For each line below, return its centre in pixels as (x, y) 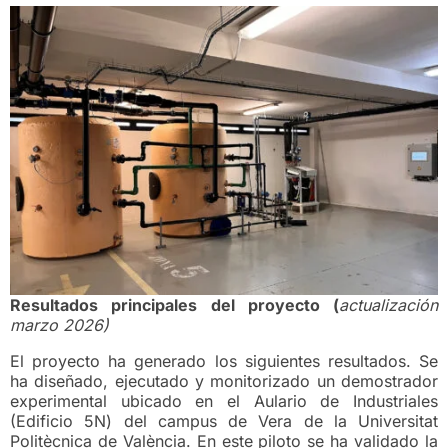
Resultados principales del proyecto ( (174, 305)
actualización (388, 305)
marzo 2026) (59, 325)
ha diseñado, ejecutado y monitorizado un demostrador (224, 381)
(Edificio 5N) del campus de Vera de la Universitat (224, 421)
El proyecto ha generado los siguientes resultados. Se (224, 361)
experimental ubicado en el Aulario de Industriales (224, 401)
